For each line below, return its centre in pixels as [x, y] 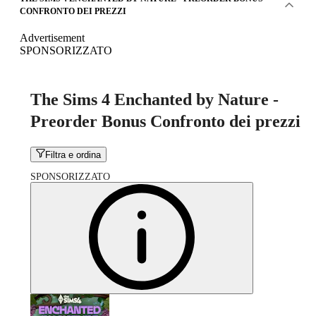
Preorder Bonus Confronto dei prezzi [165, 121]
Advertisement [52, 37]
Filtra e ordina [73, 155]
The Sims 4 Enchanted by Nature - [154, 99]
